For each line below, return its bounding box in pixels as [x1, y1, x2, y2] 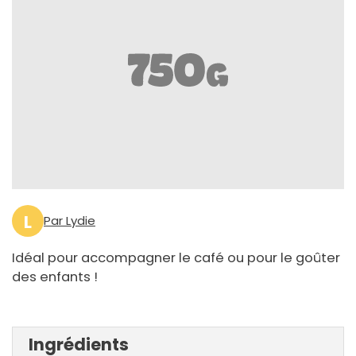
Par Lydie [44, 212, 95, 230]
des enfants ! [12, 268, 98, 287]
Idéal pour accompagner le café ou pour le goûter [12, 249, 340, 268]
